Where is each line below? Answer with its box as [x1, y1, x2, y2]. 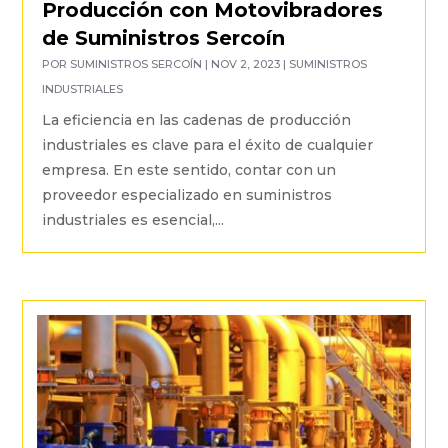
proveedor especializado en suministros [42, 186, 333, 205]
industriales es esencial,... [42, 211, 225, 230]
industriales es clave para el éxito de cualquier [42, 136, 374, 155]
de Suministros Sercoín [42, 26, 286, 51]
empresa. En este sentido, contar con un [42, 161, 337, 180]
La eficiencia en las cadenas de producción [42, 111, 352, 130]
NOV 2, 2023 [211, 57, 281, 72]
